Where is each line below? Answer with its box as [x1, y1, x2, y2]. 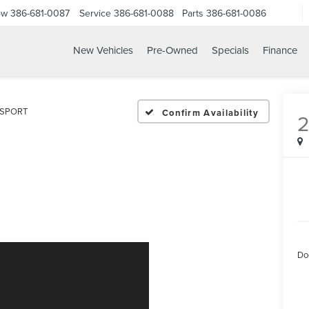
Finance [263, 43, 297, 58]
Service [79, 6, 111, 20]
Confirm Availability [161, 106, 259, 119]
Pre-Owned [147, 43, 198, 58]
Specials [212, 43, 249, 58]
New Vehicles [73, 43, 133, 58]
